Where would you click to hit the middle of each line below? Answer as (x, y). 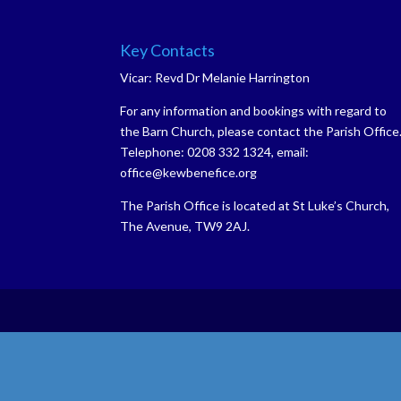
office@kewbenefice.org (189, 172)
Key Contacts (168, 50)
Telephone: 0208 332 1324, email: (215, 151)
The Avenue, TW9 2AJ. (185, 226)
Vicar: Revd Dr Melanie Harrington (215, 77)
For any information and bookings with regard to (254, 110)
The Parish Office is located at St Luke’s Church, (255, 205)
